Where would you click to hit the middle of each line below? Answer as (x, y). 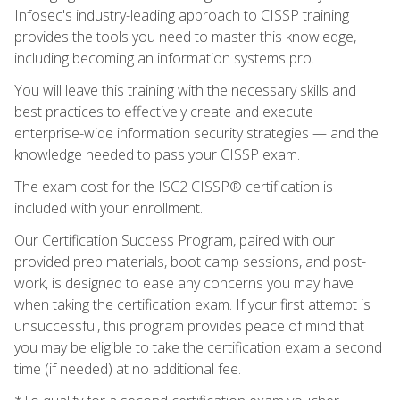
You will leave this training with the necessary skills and (185, 90)
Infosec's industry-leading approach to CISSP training (182, 15)
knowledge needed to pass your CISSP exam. (157, 154)
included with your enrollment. (108, 208)
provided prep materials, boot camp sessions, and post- (190, 261)
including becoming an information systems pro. (164, 58)
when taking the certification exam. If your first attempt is (192, 304)
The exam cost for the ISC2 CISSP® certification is (174, 186)
